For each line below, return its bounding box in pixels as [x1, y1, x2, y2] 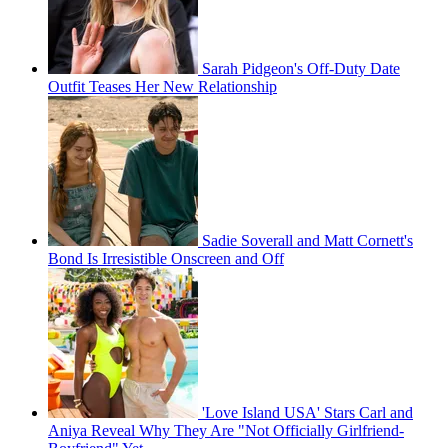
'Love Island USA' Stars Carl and [202, 404, 413, 422]
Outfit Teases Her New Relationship [48, 78, 277, 96]
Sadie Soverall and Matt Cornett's [202, 232, 413, 250]
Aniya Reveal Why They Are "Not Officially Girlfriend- [48, 422, 404, 440]
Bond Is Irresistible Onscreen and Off [48, 250, 284, 268]
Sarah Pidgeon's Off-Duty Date [202, 60, 400, 78]
